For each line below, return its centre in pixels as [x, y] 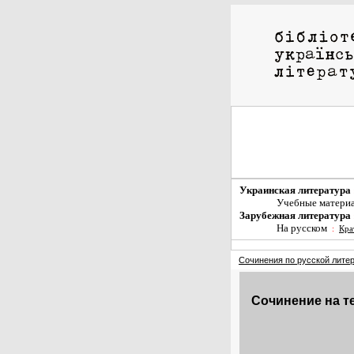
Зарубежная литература [295, 215]
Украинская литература [295, 190]
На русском [302, 228]
